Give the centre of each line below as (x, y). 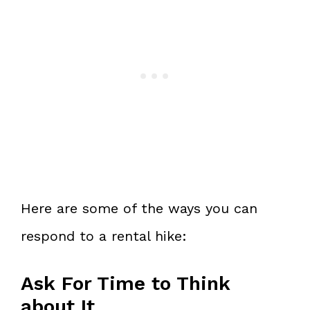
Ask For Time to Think (126, 283)
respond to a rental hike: (104, 236)
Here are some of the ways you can (139, 208)
